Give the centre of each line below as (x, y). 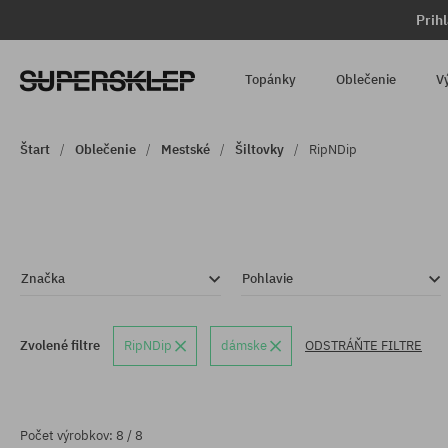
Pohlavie (267, 278)
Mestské (185, 149)
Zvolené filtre (60, 345)
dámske (245, 345)
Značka (43, 278)
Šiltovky (259, 149)
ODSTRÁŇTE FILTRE (363, 345)
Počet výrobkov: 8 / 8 (81, 435)
